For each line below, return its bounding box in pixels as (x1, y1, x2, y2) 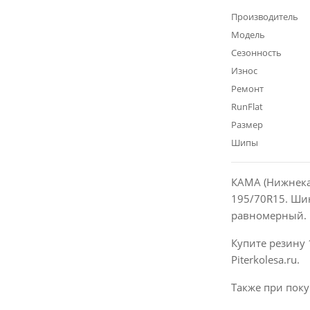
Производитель (230, 10, 298, 23)
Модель (230, 28, 265, 41)
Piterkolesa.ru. (230, 253, 300, 266)
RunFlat (230, 100, 263, 113)
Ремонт (230, 82, 264, 95)
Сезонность (230, 46, 282, 59)
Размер (230, 118, 263, 131)
